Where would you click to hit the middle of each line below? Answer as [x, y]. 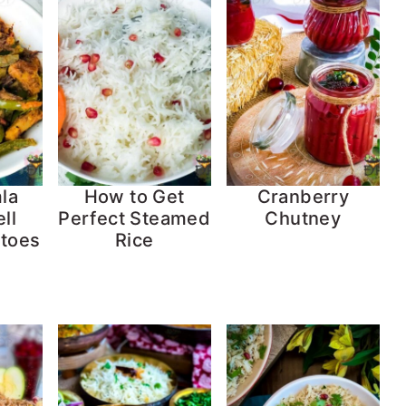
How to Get [134, 196]
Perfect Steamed [135, 218]
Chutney [303, 218]
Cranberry [303, 196]
